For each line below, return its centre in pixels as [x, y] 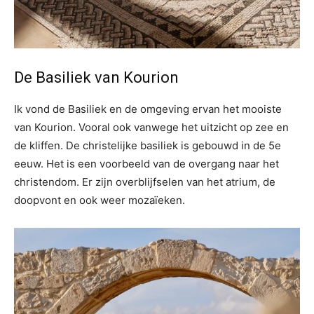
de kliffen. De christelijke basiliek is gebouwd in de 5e [148, 145]
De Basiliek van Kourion [96, 77]
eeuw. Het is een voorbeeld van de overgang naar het [146, 164]
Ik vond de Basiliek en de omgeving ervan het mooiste [148, 109]
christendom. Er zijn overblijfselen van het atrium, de [145, 182]
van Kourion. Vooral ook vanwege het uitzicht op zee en [151, 127]
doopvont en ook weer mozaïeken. [100, 200]
